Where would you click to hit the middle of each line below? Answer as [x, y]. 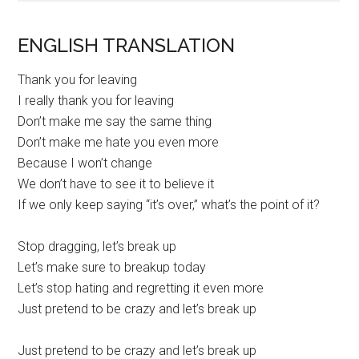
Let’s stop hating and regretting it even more [141, 288]
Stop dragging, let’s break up [97, 246]
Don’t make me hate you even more [119, 142]
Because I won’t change [85, 163]
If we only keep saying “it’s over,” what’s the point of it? [169, 204]
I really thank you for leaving [96, 100]
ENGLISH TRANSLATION [127, 45]
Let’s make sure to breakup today [112, 267]
